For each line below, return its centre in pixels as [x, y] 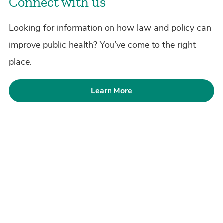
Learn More [111, 90]
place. [20, 62]
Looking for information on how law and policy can [110, 28]
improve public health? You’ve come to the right [102, 45]
